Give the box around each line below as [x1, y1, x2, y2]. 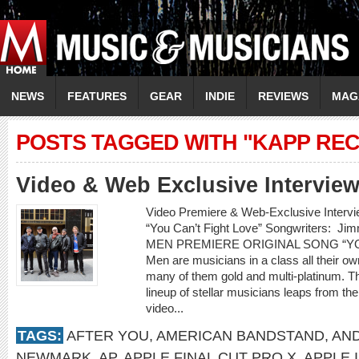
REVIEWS [258, 90, 309, 103]
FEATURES [67, 90, 127, 103]
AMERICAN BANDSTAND [156, 327, 325, 344]
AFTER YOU [67, 327, 149, 344]
